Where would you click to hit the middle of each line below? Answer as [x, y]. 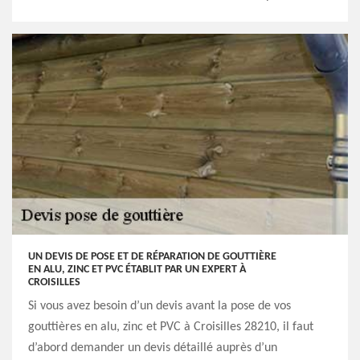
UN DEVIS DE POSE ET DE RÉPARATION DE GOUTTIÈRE [152, 257]
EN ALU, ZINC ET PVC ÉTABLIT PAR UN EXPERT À [137, 270]
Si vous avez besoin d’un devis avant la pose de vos [160, 306]
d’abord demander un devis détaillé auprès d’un [153, 348]
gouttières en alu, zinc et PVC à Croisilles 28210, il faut [171, 327]
